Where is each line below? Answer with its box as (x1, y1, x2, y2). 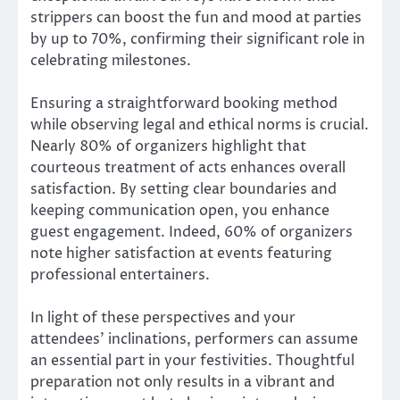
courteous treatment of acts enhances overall (30, 158, 346, 179)
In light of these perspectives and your (30, 308, 296, 329)
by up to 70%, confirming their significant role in (30, 29, 365, 50)
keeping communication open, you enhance (30, 201, 329, 221)
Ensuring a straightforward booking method (30, 94, 337, 114)
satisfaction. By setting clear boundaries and (30, 179, 337, 200)
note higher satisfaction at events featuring (30, 244, 332, 264)
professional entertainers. (30, 265, 210, 286)
